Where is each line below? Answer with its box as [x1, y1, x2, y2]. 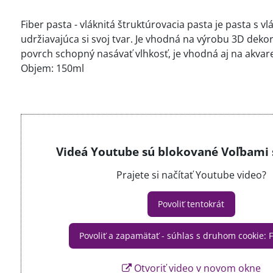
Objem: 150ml [20, 62, 84, 75]
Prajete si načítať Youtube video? [116, 168, 266, 182]
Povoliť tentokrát [158, 198, 225, 210]
